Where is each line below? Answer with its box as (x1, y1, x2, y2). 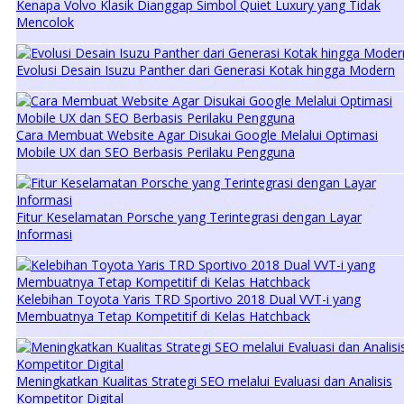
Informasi (15, 225, 72, 243)
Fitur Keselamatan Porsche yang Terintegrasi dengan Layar (15, 208, 362, 226)
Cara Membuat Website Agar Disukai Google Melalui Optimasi (15, 126, 378, 144)
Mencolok (15, 14, 74, 32)
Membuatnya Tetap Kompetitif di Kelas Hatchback (15, 308, 310, 326)
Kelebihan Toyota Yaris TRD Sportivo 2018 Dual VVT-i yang (15, 290, 361, 308)
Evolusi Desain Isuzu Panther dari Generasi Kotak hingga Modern (15, 61, 395, 79)
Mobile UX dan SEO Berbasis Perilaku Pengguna (15, 143, 295, 161)
